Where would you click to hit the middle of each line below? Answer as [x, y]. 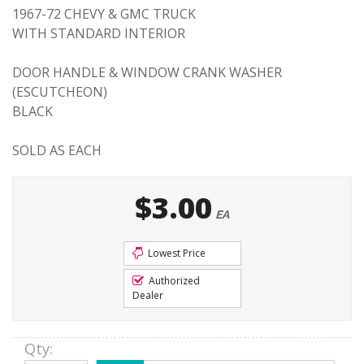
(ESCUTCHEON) [60, 92]
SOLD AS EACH [57, 150]
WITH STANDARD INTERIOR [99, 33]
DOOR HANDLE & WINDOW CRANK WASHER [147, 72]
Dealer [147, 295]
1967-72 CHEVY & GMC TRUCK [104, 14]
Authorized [173, 281]
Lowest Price [175, 253]
